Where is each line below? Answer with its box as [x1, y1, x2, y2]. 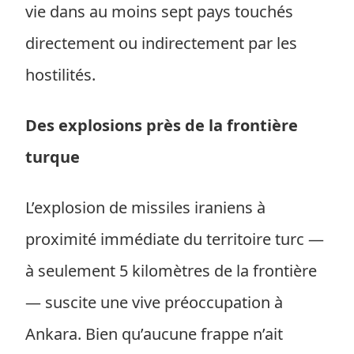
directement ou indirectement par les [25, 32, 297, 54]
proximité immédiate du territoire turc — [25, 228, 324, 250]
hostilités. [25, 64, 96, 85]
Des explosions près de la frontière [25, 115, 298, 136]
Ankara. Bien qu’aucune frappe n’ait [25, 323, 283, 345]
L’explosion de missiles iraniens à [25, 197, 265, 218]
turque [25, 146, 80, 168]
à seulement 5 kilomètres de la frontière [25, 260, 317, 281]
